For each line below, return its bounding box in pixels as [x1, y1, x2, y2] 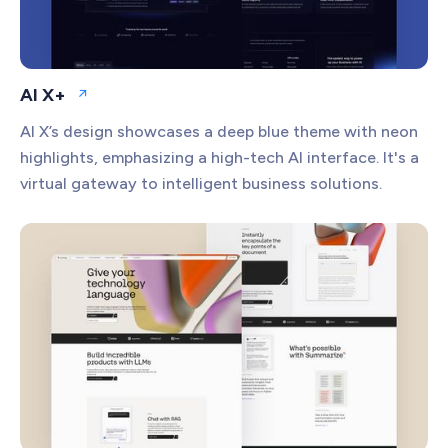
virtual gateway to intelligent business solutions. [20, 173, 382, 193]
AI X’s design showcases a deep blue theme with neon [20, 121, 418, 141]
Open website [81, 93, 172, 111]
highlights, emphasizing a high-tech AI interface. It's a [20, 147, 419, 167]
